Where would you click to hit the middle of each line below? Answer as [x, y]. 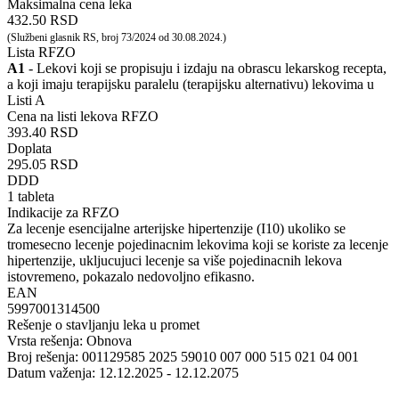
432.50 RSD [43, 20]
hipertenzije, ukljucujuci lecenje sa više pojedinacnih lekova [175, 260]
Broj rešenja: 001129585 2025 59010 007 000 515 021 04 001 [183, 356]
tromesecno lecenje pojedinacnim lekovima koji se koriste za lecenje [198, 244]
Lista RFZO [41, 52]
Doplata [29, 148]
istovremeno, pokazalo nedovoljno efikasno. [131, 276]
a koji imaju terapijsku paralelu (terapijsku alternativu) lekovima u [191, 84]
